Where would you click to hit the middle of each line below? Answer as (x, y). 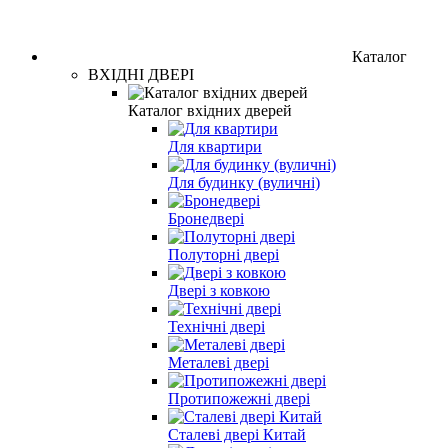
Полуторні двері (223, 254)
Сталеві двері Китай (237, 434)
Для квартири (215, 146)
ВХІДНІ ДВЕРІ (141, 74)
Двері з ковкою (219, 290)
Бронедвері (206, 218)
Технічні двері (216, 326)
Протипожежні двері (239, 398)
